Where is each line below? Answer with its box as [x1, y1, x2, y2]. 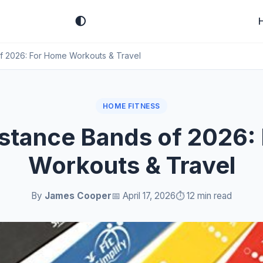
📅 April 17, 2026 [112, 190, 176, 201]
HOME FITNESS [102, 102, 161, 110]
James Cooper [45, 190, 112, 201]
